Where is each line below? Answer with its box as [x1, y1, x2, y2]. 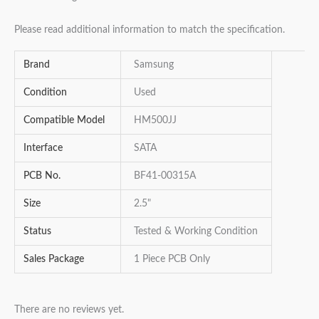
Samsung [134, 60, 174, 70]
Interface [23, 143, 63, 154]
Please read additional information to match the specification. [14, 24, 285, 35]
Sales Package [23, 254, 85, 265]
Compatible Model [23, 115, 105, 126]
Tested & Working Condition [134, 226, 258, 237]
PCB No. [23, 171, 61, 182]
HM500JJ [134, 115, 177, 126]
